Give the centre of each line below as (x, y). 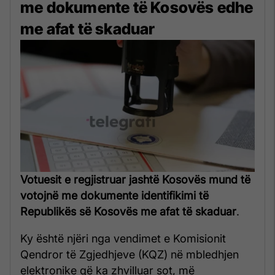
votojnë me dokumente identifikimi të (114, 195)
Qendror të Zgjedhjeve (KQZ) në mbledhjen (130, 254)
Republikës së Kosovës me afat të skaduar (128, 211)
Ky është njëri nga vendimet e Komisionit (123, 238)
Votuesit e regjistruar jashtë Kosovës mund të (135, 179)
